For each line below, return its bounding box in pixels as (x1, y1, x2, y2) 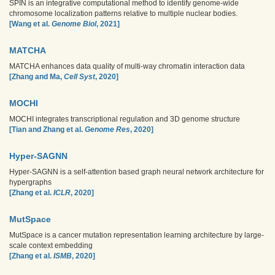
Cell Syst (64, 72, 95, 81)
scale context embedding (9, 241, 93, 250)
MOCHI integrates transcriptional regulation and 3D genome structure (9, 115, 240, 123)
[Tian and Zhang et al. (9, 125, 85, 134)
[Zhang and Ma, (9, 72, 64, 81)
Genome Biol (52, 20, 96, 28)
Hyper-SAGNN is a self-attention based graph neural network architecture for (9, 168, 264, 176)
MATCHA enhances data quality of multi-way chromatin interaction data (9, 62, 245, 71)
